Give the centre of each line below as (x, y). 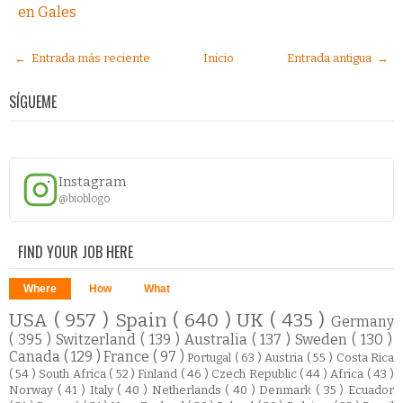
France (128, 356)
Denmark (287, 390)
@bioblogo (84, 199)
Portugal (211, 357)
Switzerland (98, 339)
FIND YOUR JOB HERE (76, 251)
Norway (33, 390)
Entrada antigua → (338, 58)
